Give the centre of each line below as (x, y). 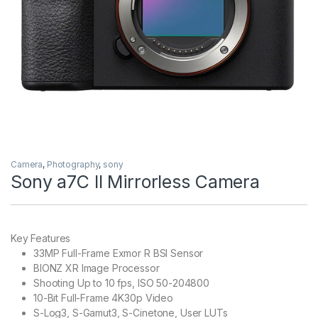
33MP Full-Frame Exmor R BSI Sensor (119, 253)
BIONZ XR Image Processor (97, 268)
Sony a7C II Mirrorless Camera (135, 182)
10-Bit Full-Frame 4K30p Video (103, 298)
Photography (73, 165)
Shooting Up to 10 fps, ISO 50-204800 (121, 283)
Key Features (41, 238)
